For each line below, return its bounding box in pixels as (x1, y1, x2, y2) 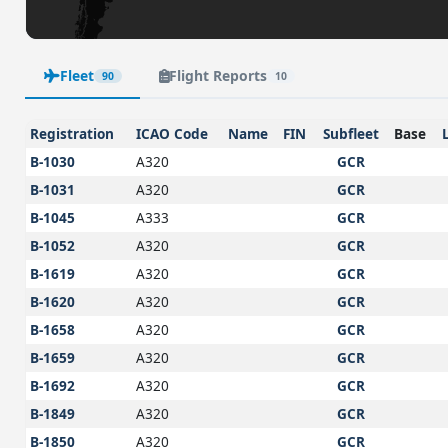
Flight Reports (168, 66, 267, 86)
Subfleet (322, 123, 379, 143)
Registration (30, 123, 115, 143)
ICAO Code (136, 123, 209, 143)
